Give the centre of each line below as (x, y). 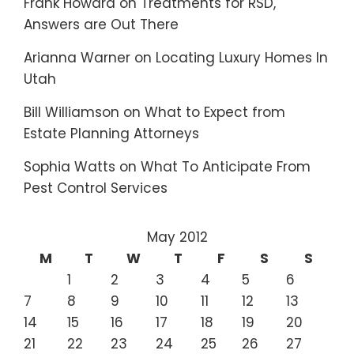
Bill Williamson (72, 112)
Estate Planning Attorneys (111, 134)
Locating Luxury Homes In (242, 58)
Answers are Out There (101, 24)
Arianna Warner (77, 58)
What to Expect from (215, 112)
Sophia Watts (70, 167)
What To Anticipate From (226, 167)
